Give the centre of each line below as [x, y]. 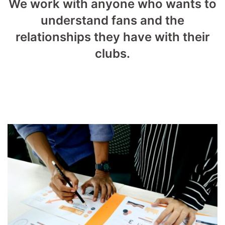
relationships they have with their [113, 37]
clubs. [113, 53]
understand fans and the [113, 20]
